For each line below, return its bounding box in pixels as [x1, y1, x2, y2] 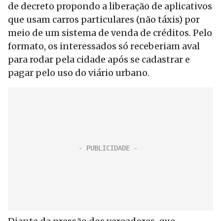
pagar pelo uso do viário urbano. [8, 67, 149, 78]
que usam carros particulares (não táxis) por [8, 14, 200, 25]
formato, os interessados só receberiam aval [8, 40, 200, 52]
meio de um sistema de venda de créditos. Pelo [8, 27, 212, 38]
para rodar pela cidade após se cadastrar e [8, 54, 190, 65]
